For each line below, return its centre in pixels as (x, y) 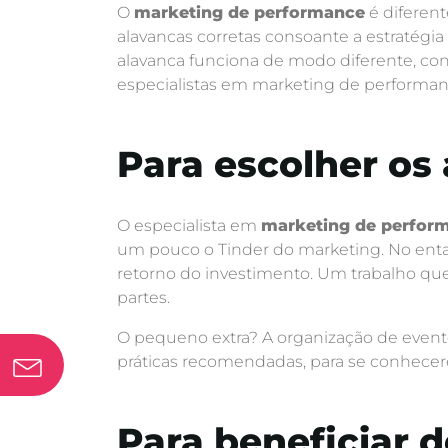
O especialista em (189, 226)
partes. (143, 298)
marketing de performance (249, 13)
